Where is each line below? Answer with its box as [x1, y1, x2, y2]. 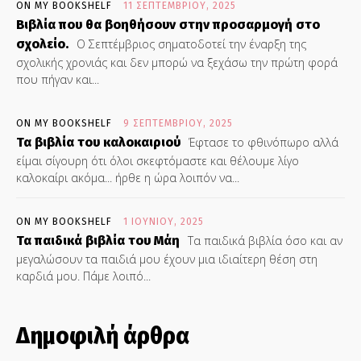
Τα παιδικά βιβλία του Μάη [16, 233, 180, 249]
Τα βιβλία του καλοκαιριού [16, 135, 180, 151]
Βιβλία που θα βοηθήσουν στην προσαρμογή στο [16, 17, 320, 33]
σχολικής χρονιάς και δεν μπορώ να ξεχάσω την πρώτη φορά [16, 55, 338, 71]
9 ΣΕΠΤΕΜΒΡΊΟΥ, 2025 [123, 118, 233, 130]
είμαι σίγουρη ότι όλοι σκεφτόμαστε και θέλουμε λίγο [16, 153, 299, 169]
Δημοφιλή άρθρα [16, 322, 189, 350]
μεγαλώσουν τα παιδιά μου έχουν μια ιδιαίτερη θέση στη [16, 251, 317, 268]
